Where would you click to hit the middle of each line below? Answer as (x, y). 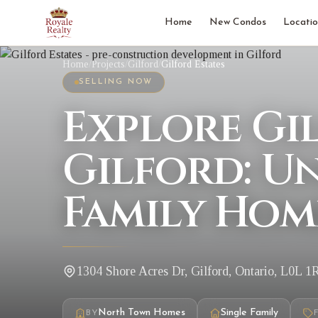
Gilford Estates (193, 64)
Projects (108, 64)
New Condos (237, 22)
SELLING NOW (116, 82)
